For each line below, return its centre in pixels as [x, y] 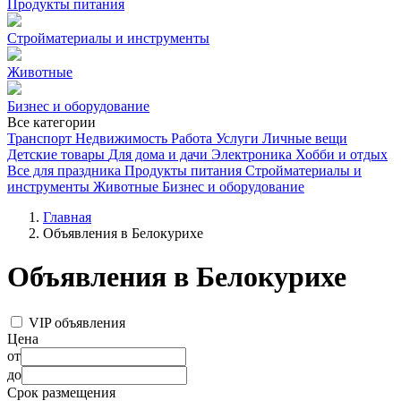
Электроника [252, 154]
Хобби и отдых [341, 154]
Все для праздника [64, 171]
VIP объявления [77, 322]
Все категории [51, 122]
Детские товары [56, 154]
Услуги [237, 138]
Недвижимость [121, 138]
